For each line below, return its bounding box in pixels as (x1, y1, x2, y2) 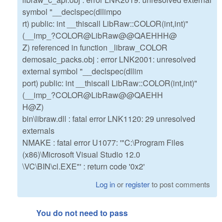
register (125, 179, 150, 190)
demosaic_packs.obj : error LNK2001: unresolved (22, 54, 196, 65)
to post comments (150, 179, 211, 190)
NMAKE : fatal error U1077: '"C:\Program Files (22, 137, 184, 149)
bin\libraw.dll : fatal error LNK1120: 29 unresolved (22, 113, 195, 125)
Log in (96, 179, 115, 190)
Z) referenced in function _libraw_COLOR (22, 42, 167, 54)
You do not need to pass (36, 207, 128, 219)
